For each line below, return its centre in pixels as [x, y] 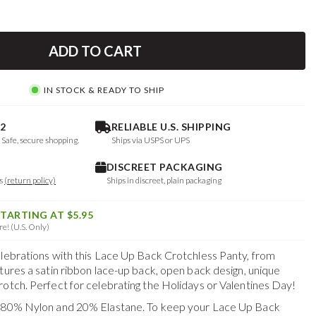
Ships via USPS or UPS [150, 140]
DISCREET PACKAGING [164, 167]
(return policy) [30, 180]
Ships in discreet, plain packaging [164, 180]
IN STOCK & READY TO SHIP [104, 90]
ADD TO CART [95, 51]
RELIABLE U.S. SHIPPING [171, 127]
